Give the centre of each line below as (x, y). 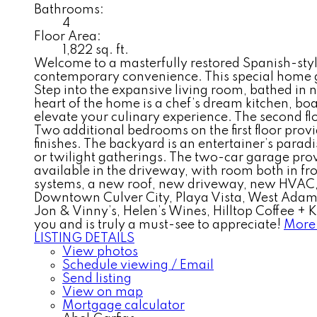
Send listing (97, 278)
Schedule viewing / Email (138, 265)
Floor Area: (68, 36)
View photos (100, 252)
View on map (103, 292)
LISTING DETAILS (84, 238)
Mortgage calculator (123, 305)
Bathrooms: (69, 10)
